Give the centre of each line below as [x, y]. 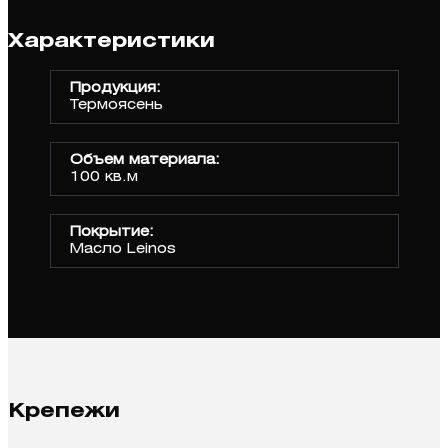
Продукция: [115, 89]
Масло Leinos [122, 250]
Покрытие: [111, 233]
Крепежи [64, 412]
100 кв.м [103, 178]
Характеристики [111, 41]
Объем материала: [144, 161]
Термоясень [116, 106]
